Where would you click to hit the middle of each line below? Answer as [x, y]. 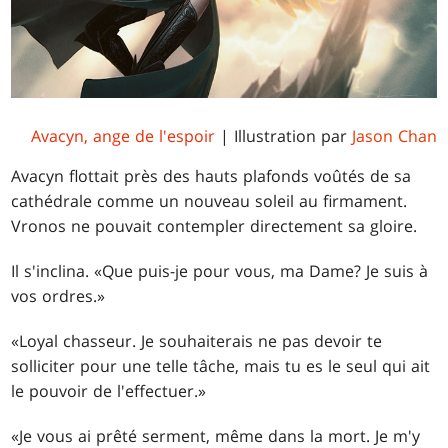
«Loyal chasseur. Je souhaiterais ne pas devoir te [197, 341]
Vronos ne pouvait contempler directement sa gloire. [214, 226]
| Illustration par [283, 136]
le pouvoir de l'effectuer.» [109, 391]
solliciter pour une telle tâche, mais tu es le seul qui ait [221, 366]
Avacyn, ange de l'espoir [122, 136]
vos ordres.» [58, 296]
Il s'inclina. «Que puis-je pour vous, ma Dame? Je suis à [220, 271]
